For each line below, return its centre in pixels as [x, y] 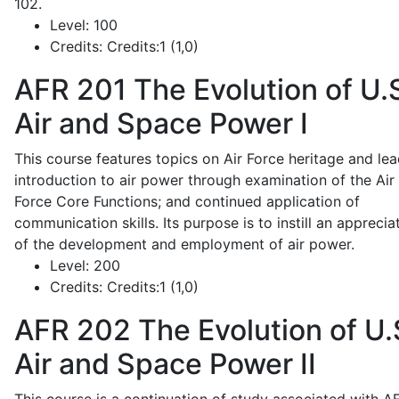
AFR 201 [70, 90]
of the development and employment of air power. [184, 244]
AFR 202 [73, 330]
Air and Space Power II [165, 364]
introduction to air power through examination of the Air [204, 180]
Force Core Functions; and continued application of [187, 201]
